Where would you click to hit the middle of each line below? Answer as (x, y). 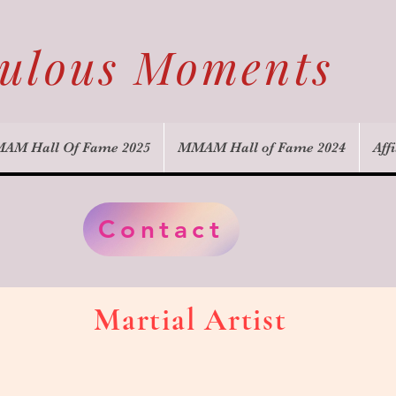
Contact (161, 229)
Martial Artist (195, 320)
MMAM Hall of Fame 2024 (261, 147)
